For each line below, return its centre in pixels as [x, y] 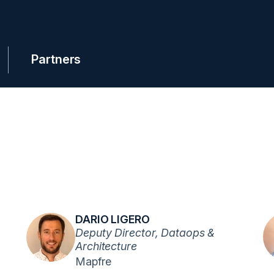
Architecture [106, 246]
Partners [56, 59]
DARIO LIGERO [113, 219]
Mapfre [93, 261]
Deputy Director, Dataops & [145, 233]
